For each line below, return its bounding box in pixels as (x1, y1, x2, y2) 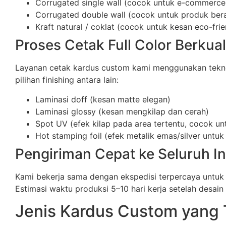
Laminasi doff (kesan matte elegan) (35, 94, 171, 104)
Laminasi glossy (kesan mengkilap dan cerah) (35, 106, 209, 117)
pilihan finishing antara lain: (15, 75, 119, 85)
